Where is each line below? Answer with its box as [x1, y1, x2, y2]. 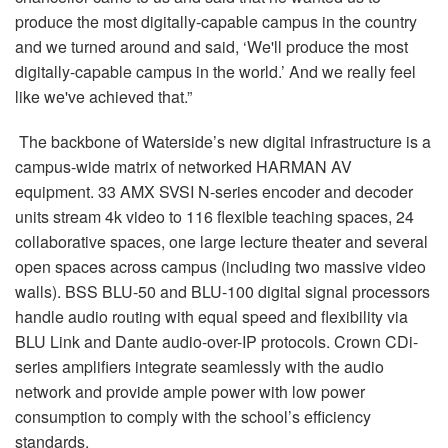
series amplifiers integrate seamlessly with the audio [15, 355, 384, 379]
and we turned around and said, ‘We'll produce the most [15, 35, 408, 59]
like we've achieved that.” [15, 85, 192, 109]
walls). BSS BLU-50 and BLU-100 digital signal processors [15, 280, 430, 304]
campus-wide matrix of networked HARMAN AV [15, 155, 352, 179]
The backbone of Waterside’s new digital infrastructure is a [15, 130, 431, 154]
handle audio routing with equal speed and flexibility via [15, 305, 408, 329]
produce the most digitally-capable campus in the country [15, 10, 417, 34]
